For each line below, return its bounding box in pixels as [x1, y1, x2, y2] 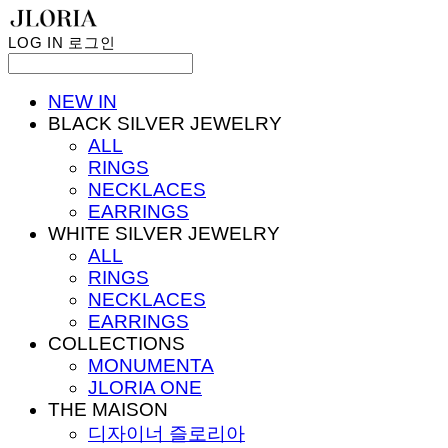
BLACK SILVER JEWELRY [48, 112, 282, 134]
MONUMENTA [88, 354, 214, 376]
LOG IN [8, 33, 64, 51]
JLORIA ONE [88, 376, 202, 398]
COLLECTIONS [48, 332, 185, 354]
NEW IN [48, 90, 117, 112]
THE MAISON [48, 398, 168, 420]
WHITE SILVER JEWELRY [48, 222, 280, 244]
